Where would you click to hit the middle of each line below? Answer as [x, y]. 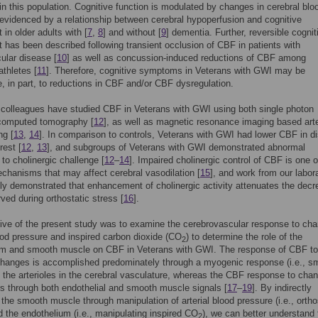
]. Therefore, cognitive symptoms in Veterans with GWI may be [176, 71]
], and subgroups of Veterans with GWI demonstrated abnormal [176, 147]
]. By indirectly [282, 288]
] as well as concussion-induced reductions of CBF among [186, 58]
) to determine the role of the [244, 237]
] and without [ [132, 32]
